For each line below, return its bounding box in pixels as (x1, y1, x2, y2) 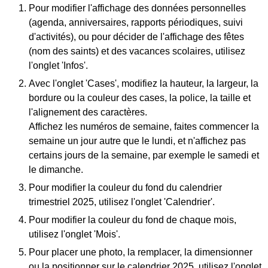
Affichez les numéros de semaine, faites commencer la (29, 121, 259, 132)
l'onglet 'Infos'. (29, 60, 88, 71)
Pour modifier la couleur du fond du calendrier (29, 182, 222, 193)
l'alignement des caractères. (29, 106, 147, 117)
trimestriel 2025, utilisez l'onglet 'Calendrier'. (29, 196, 215, 207)
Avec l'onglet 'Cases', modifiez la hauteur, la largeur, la (29, 78, 258, 89)
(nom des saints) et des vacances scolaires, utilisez (29, 45, 245, 56)
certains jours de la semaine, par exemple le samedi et (29, 150, 259, 160)
